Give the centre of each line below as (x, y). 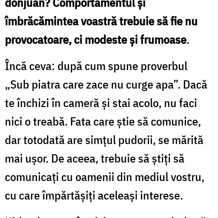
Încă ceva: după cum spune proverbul (96, 65)
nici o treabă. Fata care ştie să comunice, (103, 121)
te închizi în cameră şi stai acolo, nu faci (101, 102)
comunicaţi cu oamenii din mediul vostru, (105, 176)
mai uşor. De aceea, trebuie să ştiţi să (95, 158)
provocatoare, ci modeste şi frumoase (96, 39)
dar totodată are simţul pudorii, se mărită (104, 139)
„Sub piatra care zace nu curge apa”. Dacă (106, 84)
